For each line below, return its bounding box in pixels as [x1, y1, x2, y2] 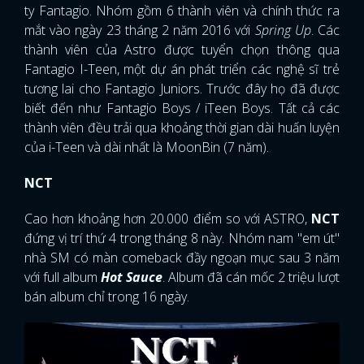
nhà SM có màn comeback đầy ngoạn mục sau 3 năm [24, 249, 340, 267]
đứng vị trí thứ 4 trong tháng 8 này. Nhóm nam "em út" [24, 229, 340, 248]
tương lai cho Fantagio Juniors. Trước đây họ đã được [24, 80, 340, 98]
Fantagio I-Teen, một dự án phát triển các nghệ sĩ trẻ [24, 60, 340, 79]
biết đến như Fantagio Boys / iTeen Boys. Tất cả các [24, 99, 340, 118]
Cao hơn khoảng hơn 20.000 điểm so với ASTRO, [24, 210, 311, 228]
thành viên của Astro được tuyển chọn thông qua [24, 41, 340, 59]
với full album [24, 268, 101, 287]
